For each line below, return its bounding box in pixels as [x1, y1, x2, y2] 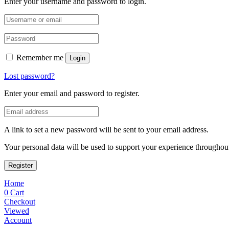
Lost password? [4, 72, 55, 80]
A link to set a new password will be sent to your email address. [4, 125, 209, 134]
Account [4, 216, 32, 224]
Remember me [16, 53, 63, 62]
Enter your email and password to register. [4, 89, 140, 98]
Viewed [4, 207, 29, 215]
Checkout [4, 197, 35, 206]
